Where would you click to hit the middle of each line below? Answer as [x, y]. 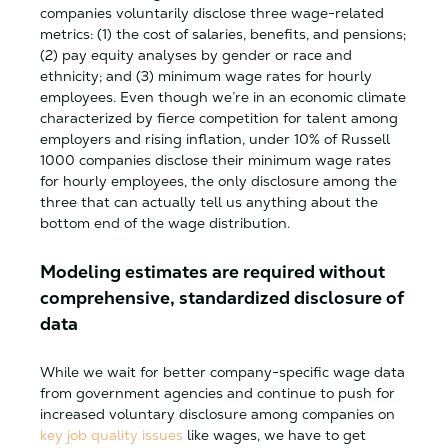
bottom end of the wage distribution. [167, 222]
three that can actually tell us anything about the [209, 201]
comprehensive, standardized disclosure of [222, 297]
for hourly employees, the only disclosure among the [218, 180]
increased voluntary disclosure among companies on [217, 413]
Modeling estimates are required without [212, 271]
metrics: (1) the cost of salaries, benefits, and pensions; [223, 33]
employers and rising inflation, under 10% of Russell [215, 138]
